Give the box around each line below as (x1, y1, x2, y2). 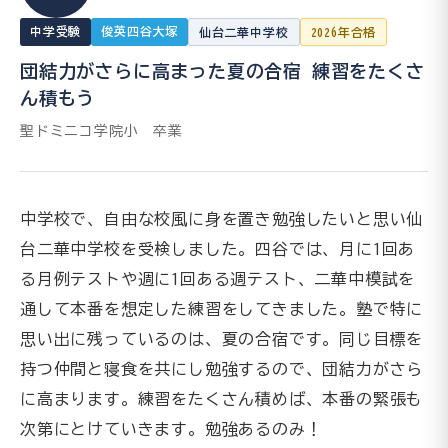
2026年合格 (310, 26, 377, 38)
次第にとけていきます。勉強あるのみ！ (20, 421, 323, 437)
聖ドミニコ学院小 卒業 (20, 124, 183, 138)
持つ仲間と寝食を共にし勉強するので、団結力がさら (20, 361, 424, 377)
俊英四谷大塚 (101, 25, 179, 37)
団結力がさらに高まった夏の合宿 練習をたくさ (20, 62, 425, 80)
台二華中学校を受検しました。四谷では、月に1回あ (20, 241, 416, 257)
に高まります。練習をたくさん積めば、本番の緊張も (20, 391, 424, 407)
